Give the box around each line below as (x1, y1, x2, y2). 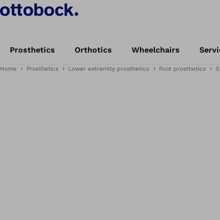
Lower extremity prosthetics (68, 65, 149, 72)
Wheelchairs (132, 45, 180, 55)
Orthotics (75, 45, 112, 55)
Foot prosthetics (159, 65, 206, 72)
